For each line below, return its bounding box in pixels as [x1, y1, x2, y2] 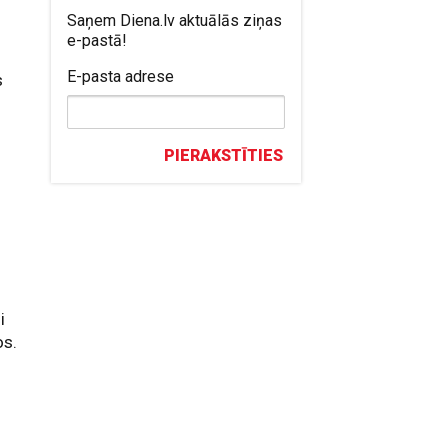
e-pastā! [67, 31, 128, 50]
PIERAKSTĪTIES [164, 146, 284, 165]
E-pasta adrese [67, 67, 175, 86]
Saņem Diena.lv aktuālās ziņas [67, 11, 283, 30]
